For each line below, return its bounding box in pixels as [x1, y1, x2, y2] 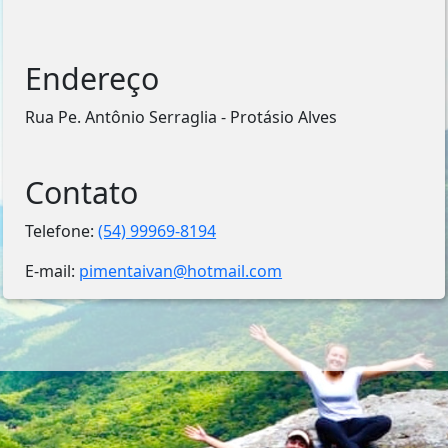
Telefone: [25, 220, 99, 242]
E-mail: [25, 260, 80, 282]
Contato [25, 172, 139, 213]
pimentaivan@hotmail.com [79, 260, 283, 282]
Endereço [25, 58, 160, 99]
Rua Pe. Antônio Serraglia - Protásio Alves [25, 106, 338, 128]
